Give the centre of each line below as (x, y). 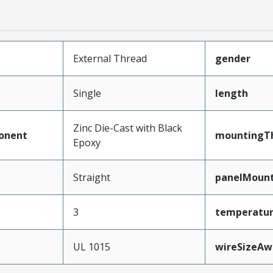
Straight (91, 177)
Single (87, 93)
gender (232, 58)
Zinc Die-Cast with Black (127, 128)
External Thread (110, 58)
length (231, 93)
